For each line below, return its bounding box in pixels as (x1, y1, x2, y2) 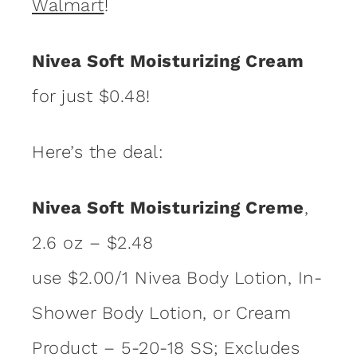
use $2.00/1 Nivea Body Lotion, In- (32, 267, 322, 288)
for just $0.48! (32, 85, 151, 106)
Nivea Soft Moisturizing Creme (32, 197, 304, 218)
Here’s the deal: (32, 141, 163, 162)
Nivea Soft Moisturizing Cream (32, 50, 304, 71)
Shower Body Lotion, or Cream (32, 302, 291, 323)
